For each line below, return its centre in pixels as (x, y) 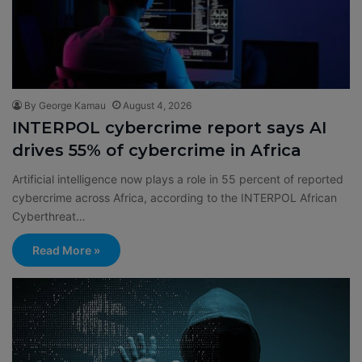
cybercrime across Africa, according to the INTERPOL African (175, 198)
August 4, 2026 (157, 105)
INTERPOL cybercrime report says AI (169, 128)
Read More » (66, 250)
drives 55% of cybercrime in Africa (157, 150)
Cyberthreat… (49, 216)
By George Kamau (65, 105)
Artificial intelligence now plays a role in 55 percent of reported (178, 179)
